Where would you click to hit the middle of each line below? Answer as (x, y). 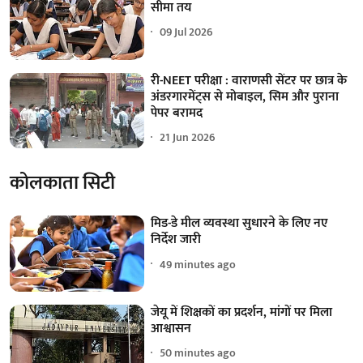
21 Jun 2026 (188, 138)
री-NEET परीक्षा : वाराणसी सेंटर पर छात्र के (249, 80)
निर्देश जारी (176, 240)
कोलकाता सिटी (62, 184)
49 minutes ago (198, 264)
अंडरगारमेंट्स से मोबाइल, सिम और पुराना (245, 96)
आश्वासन (171, 328)
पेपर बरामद (177, 113)
